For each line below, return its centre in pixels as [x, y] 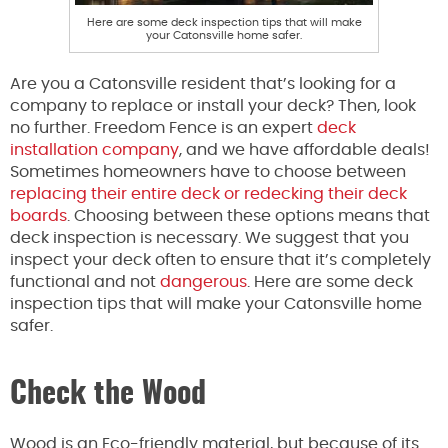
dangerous [203, 281]
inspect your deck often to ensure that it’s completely [220, 259]
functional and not [85, 281]
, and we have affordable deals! [304, 149]
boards [38, 215]
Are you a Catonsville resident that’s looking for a [203, 83]
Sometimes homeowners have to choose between [208, 171]
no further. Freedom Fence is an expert [163, 127]
